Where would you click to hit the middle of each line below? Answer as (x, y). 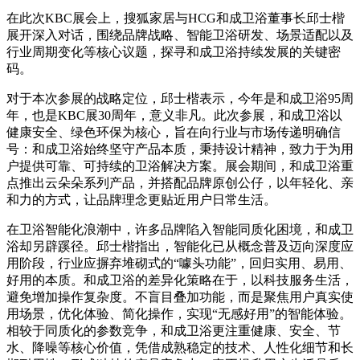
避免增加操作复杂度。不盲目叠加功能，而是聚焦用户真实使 (180, 297)
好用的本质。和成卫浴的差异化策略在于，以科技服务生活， (180, 280)
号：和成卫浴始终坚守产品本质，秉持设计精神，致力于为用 (180, 149)
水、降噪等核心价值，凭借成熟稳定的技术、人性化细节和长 (180, 347)
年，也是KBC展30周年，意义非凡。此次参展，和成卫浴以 (174, 115)
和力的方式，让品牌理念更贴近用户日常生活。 (141, 199)
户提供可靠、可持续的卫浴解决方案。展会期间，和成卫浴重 (180, 166)
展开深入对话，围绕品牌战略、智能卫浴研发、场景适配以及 (180, 35)
